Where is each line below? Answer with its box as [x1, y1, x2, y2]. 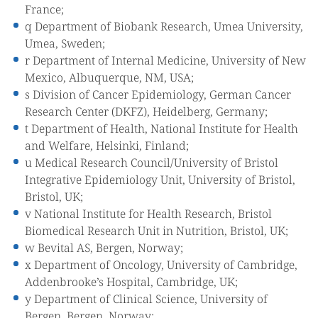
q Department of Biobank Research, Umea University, [25, 18, 303, 34]
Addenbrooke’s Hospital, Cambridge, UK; [25, 274, 238, 290]
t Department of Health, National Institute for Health [25, 121, 298, 136]
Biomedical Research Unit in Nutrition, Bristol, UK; [25, 223, 288, 238]
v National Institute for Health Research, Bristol [25, 206, 272, 221]
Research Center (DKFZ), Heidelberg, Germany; [25, 104, 268, 119]
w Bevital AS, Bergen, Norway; [25, 240, 183, 256]
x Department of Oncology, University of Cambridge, [25, 257, 297, 273]
